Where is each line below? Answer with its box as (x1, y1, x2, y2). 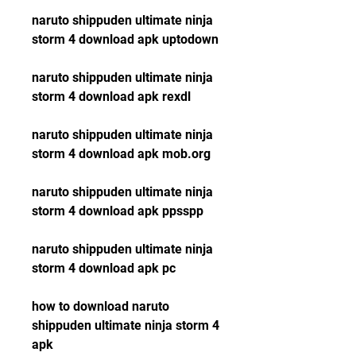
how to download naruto (32, 299, 169, 314)
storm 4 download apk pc (32, 261, 176, 276)
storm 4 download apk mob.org (32, 146, 211, 161)
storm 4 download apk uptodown (32, 32, 219, 47)
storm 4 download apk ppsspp (32, 203, 203, 219)
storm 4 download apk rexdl (32, 89, 191, 104)
